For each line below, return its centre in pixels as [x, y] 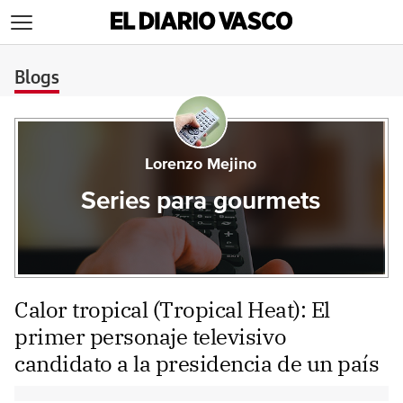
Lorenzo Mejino [200, 165]
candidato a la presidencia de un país [197, 363]
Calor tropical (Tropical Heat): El [172, 309]
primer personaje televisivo [151, 336]
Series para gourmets [200, 201]
